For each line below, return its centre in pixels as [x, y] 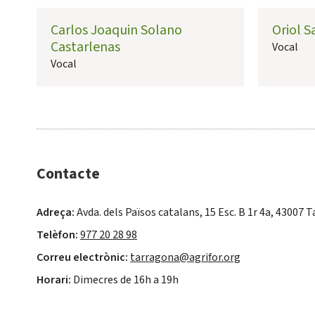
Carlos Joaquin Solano [116, 31]
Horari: [54, 280]
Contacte [68, 174]
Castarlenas [85, 47]
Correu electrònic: [82, 258]
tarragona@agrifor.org [185, 258]
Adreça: [56, 213]
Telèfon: [57, 235]
